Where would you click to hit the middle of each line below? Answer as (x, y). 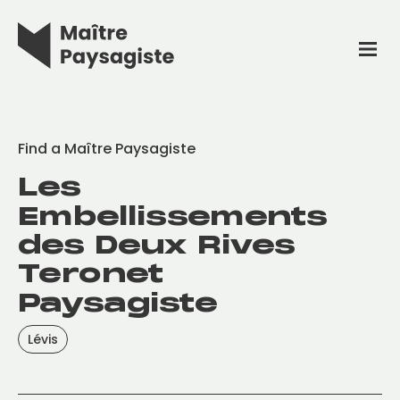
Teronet (91, 274)
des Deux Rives (157, 245)
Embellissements (173, 216)
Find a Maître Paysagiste (107, 149)
